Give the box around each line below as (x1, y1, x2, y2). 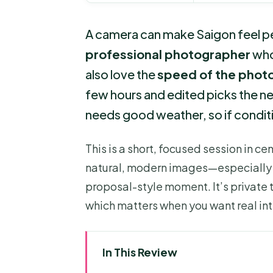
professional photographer (85, 46, 250, 62)
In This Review (102, 245, 178, 260)
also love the (85, 66, 157, 82)
